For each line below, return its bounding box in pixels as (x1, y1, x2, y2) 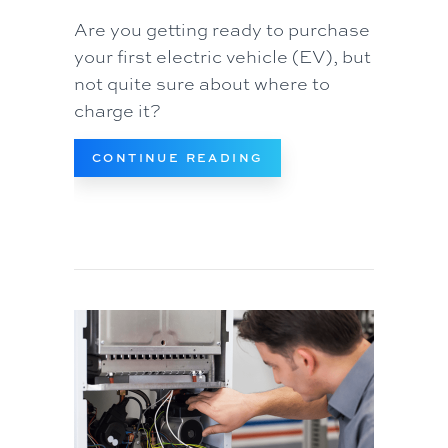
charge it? (74, 98, 161, 123)
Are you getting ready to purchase (74, 17, 370, 42)
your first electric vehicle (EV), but (74, 44, 371, 69)
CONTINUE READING (92, 149, 264, 167)
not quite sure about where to (74, 71, 330, 96)
